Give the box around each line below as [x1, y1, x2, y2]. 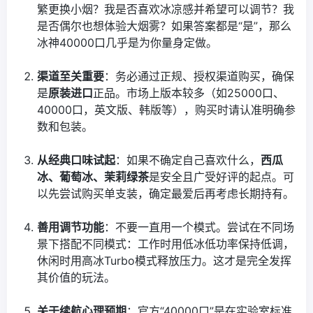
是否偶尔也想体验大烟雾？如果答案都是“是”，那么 [37, 19, 292, 34]
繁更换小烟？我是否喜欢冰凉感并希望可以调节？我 [37, 2, 295, 17]
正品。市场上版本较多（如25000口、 [93, 86, 285, 101]
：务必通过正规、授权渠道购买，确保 [104, 69, 295, 84]
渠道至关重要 [37, 69, 105, 84]
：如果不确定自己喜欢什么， [115, 153, 261, 168]
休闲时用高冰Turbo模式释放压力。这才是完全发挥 [37, 254, 292, 268]
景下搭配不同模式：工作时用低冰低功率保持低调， [37, 237, 295, 252]
